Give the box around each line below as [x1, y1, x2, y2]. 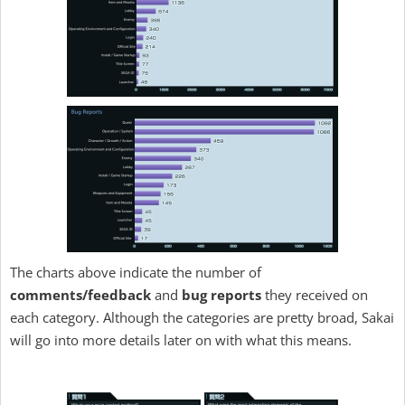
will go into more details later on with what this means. [10, 331, 352, 349]
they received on [261, 286, 368, 304]
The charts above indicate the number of [10, 263, 261, 281]
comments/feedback [10, 286, 151, 304]
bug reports [182, 286, 261, 304]
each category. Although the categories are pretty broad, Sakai [10, 308, 394, 326]
